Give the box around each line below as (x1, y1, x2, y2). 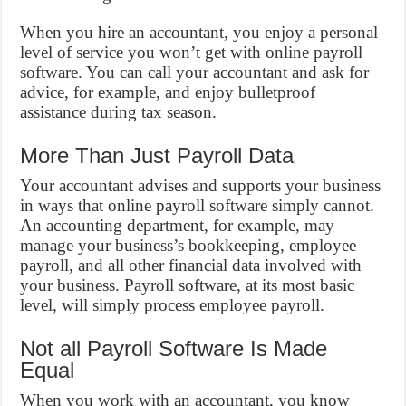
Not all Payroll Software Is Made (20, 336, 328, 361)
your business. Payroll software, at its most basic (20, 275, 355, 295)
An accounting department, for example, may (20, 216, 335, 235)
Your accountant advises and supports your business (20, 176, 382, 195)
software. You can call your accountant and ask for (20, 63, 370, 82)
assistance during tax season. (20, 102, 217, 121)
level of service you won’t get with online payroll (20, 43, 363, 62)
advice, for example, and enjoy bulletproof (20, 82, 316, 101)
